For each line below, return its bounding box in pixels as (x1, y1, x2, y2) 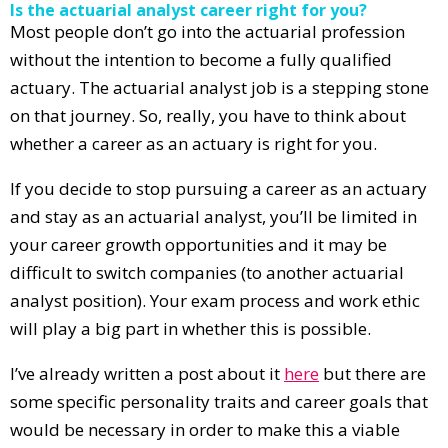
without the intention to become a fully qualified (10, 47, 392, 71)
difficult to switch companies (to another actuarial (10, 260, 404, 284)
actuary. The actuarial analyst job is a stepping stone (10, 75, 429, 99)
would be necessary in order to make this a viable (10, 417, 400, 441)
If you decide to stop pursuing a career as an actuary (10, 176, 427, 200)
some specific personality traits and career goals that (10, 389, 428, 413)
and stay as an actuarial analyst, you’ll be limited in (10, 204, 417, 228)
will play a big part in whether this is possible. (10, 316, 371, 340)
